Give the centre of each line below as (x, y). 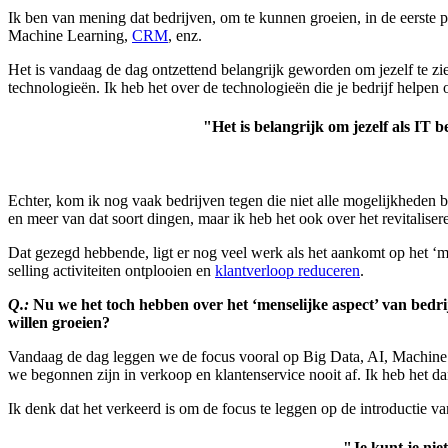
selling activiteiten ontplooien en (111, 270)
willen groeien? (59, 322)
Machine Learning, (70, 35)
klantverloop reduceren (287, 270)
